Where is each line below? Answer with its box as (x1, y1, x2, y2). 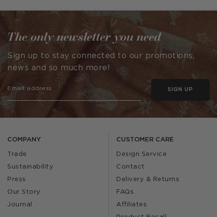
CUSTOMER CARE (116, 137, 174, 143)
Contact (116, 164, 145, 170)
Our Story (7, 189, 41, 195)
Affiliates (116, 202, 147, 208)
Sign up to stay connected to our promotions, (7, 52, 194, 60)
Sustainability (7, 164, 53, 170)
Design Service (116, 152, 167, 157)
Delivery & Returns (116, 177, 179, 183)
